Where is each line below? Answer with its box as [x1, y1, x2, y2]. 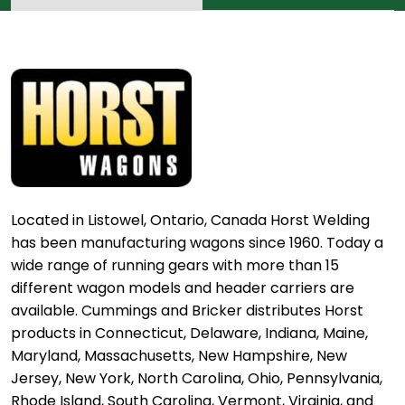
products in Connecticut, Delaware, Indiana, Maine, [11, 322, 368, 344]
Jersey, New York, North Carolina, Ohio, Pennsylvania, [11, 367, 382, 389]
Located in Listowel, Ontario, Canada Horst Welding [11, 209, 370, 231]
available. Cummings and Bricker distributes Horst [11, 299, 363, 321]
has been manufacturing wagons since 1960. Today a [11, 231, 383, 253]
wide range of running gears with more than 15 [11, 254, 339, 276]
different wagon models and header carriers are [11, 277, 354, 298]
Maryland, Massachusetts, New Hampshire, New [11, 344, 347, 366]
